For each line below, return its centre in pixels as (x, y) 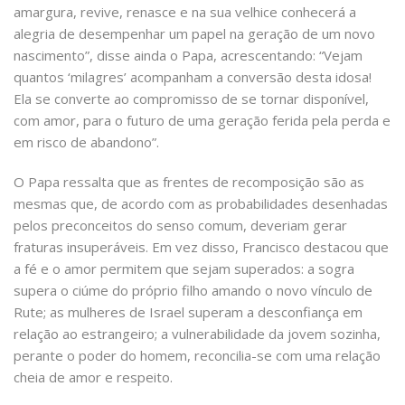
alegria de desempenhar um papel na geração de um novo (194, 34)
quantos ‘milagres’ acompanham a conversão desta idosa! (193, 77)
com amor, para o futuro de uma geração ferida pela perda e (202, 121)
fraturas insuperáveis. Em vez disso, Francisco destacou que (201, 247)
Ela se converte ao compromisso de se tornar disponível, (191, 99)
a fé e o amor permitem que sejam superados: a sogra (184, 269)
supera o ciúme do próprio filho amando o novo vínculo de (193, 291)
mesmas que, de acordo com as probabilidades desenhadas (201, 204)
